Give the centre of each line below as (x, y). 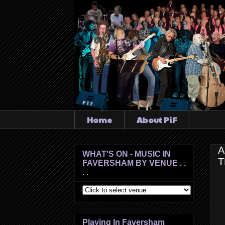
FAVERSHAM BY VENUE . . (134, 163)
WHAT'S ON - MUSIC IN (127, 154)
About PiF (157, 120)
